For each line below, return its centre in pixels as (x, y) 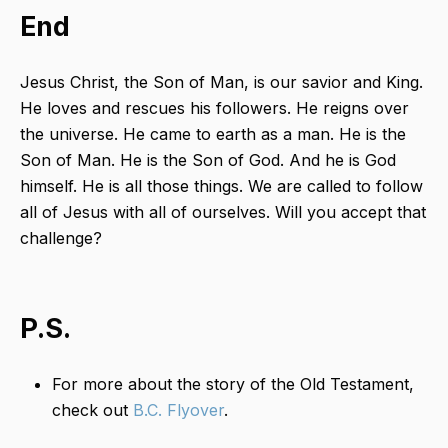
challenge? (61, 238)
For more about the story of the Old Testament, (233, 384)
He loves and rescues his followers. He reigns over (214, 108)
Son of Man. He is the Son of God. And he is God (208, 160)
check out (92, 410)
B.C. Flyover (178, 410)
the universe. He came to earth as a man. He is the (213, 134)
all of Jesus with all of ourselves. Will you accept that (223, 212)
